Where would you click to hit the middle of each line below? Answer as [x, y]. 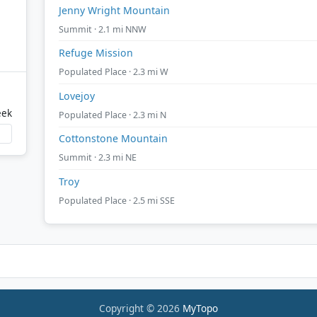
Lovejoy [77, 96]
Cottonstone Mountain [113, 139]
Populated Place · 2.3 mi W [114, 72]
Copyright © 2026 [141, 309]
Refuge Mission [96, 53]
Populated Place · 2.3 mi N [113, 115]
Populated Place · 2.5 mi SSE [117, 200]
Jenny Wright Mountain [114, 10]
